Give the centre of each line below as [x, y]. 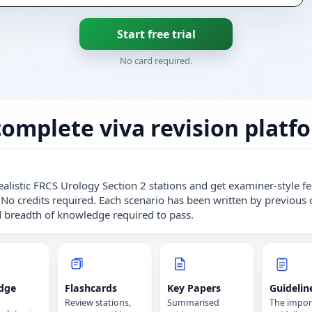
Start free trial [156, 34]
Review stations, [98, 303]
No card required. [156, 61]
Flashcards [91, 288]
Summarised [193, 303]
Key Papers [194, 288]
